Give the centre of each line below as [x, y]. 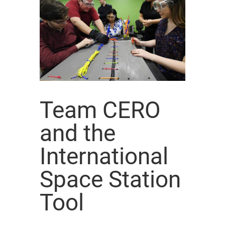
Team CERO [100, 110]
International [104, 156]
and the [78, 133]
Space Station [110, 179]
